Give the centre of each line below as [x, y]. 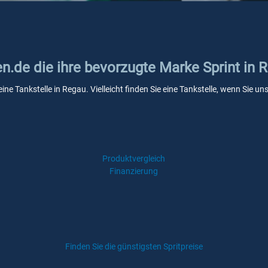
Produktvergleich [134, 159]
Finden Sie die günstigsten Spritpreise [134, 246]
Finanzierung [134, 171]
